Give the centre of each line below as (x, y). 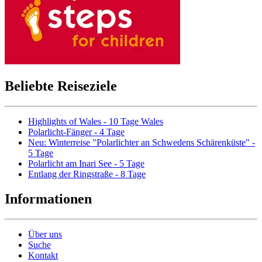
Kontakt (43, 255)
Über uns (45, 234)
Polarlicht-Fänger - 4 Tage (76, 132)
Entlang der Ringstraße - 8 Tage (87, 174)
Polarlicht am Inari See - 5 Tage (86, 164)
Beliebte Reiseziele (61, 86)
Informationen (48, 199)
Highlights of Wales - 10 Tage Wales (96, 122)
